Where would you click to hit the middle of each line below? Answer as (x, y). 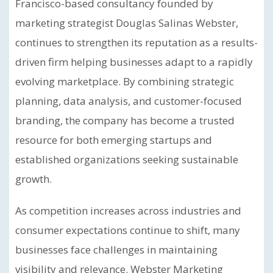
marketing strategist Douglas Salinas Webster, (127, 23)
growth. (34, 179)
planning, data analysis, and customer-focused (129, 101)
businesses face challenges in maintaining (116, 250)
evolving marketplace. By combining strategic (125, 81)
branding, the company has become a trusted (125, 120)
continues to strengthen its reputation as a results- (136, 42)
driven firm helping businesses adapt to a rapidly (134, 62)
